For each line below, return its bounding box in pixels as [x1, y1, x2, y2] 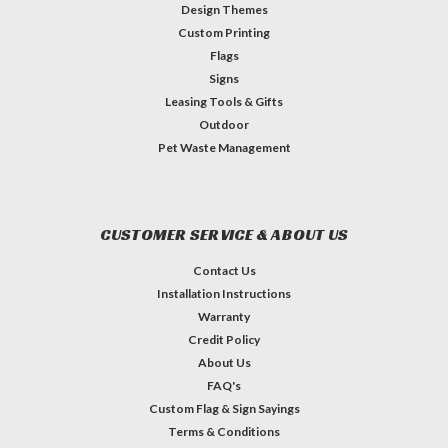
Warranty [198, 308, 250, 324]
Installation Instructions [157, 285, 291, 301]
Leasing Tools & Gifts [165, 93, 283, 109]
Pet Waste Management [157, 139, 291, 155]
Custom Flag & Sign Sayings [148, 400, 300, 416]
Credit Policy [188, 331, 260, 347]
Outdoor [199, 116, 249, 132]
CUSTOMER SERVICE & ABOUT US [99, 223, 349, 245]
